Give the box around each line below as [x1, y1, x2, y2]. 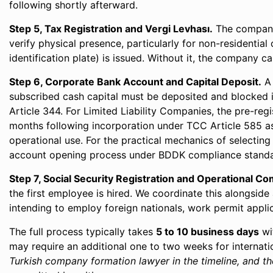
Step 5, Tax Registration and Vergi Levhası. [9, 23, 213, 35]
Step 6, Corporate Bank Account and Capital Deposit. [9, 76, 262, 88]
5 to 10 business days [156, 225, 260, 238]
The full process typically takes [9, 225, 157, 238]
